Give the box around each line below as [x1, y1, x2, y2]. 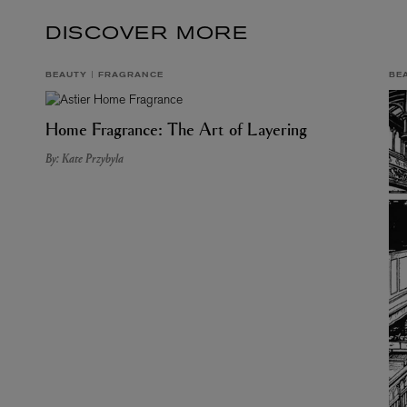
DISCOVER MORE [45, 25, 249, 44]
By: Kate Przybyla [45, 148, 124, 167]
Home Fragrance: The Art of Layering [45, 117, 307, 140]
